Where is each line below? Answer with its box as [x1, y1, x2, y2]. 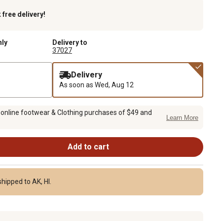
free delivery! [2, 10, 45, 18]
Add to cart [67, 142, 109, 151]
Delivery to [52, 38, 87, 46]
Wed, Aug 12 [95, 80, 134, 89]
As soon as [59, 80, 95, 89]
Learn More [166, 114, 198, 122]
